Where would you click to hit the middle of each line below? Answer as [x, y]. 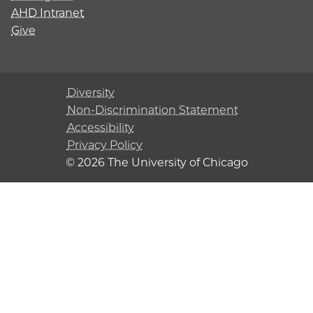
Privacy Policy [104, 145]
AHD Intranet [48, 13]
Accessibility [100, 128]
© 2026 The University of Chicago [156, 162]
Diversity [90, 93]
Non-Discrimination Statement [152, 110]
